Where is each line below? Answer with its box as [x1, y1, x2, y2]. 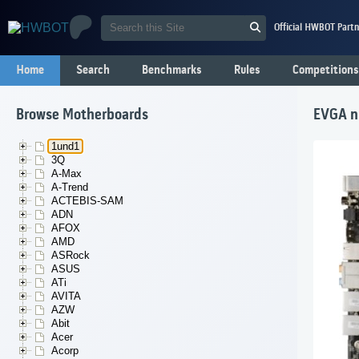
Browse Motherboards [16, 107, 148, 125]
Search [76, 63, 110, 78]
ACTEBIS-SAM [51, 195, 123, 208]
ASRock [51, 249, 90, 262]
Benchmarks [142, 63, 202, 78]
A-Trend [51, 181, 88, 194]
